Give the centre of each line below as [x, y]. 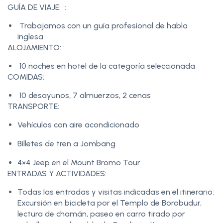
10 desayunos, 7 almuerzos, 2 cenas [84, 95]
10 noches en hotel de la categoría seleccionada [106, 66]
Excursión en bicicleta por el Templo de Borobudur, [110, 203]
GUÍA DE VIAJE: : [38, 7]
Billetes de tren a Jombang [67, 143]
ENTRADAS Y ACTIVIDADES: [58, 173]
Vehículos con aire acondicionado [79, 124]
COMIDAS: [27, 77]
